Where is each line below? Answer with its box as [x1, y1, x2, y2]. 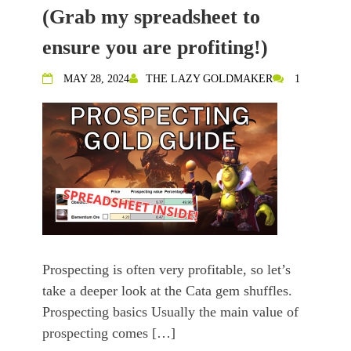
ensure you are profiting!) [42, 36, 268, 60]
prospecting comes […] [42, 325, 175, 342]
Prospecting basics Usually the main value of [42, 304, 299, 320]
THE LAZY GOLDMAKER [146, 73, 273, 85]
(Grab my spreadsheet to [42, 5, 260, 29]
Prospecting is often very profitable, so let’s [42, 262, 291, 278]
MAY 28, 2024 [63, 73, 129, 85]
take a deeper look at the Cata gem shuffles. [42, 283, 292, 299]
